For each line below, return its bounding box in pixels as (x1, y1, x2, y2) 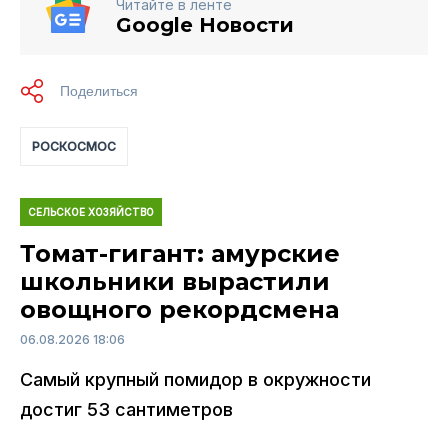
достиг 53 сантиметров (20, 398, 233, 420)
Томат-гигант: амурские (20, 238, 340, 268)
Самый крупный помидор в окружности (20, 368, 371, 390)
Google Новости (116, 12, 294, 37)
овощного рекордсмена (20, 294, 339, 324)
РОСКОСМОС (32, 138, 116, 154)
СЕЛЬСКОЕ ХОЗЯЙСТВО (28, 205, 154, 218)
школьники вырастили (20, 266, 330, 296)
